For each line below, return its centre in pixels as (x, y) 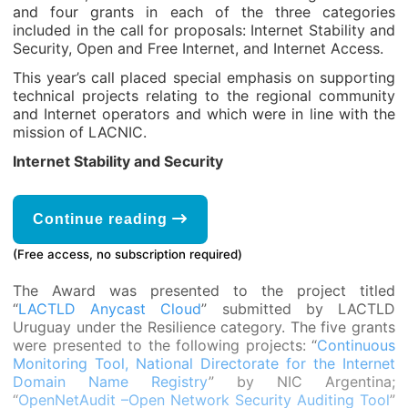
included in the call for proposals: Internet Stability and (204, 30)
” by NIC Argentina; (302, 382)
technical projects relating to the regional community (204, 96)
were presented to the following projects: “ (165, 345)
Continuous (356, 345)
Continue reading (102, 219)
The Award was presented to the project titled (204, 291)
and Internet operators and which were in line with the (204, 114)
